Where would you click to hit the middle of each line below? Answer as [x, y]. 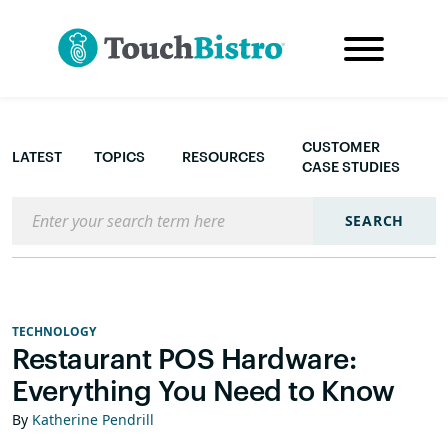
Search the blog [70, 208]
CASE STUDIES [351, 166]
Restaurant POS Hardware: [184, 358]
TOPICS [119, 156]
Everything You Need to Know [203, 390]
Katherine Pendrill [93, 419]
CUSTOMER [341, 146]
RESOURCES [223, 156]
